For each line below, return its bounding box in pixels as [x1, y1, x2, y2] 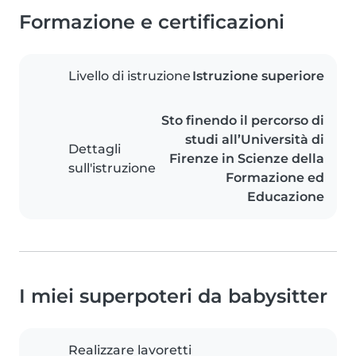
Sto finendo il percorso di [161, 113, 324, 129]
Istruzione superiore [192, 68, 324, 84]
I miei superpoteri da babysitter [19, 284, 327, 308]
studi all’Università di [185, 132, 324, 148]
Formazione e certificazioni [19, 10, 284, 34]
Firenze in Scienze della [169, 151, 324, 167]
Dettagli [68, 141, 121, 157]
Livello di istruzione [68, 68, 191, 84]
